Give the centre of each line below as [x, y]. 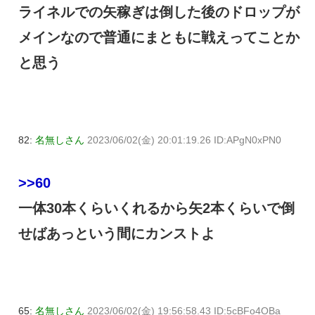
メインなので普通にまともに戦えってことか [159, 38]
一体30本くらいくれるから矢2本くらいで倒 [156, 208]
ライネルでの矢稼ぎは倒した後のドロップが [159, 12]
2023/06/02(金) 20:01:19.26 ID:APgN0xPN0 [184, 140]
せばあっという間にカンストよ [117, 234]
